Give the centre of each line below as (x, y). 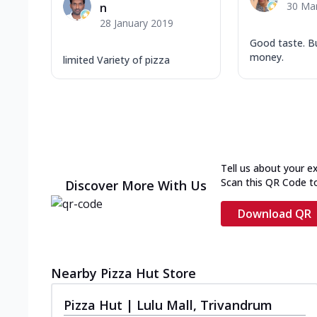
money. (267, 57)
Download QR (275, 213)
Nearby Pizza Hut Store (123, 273)
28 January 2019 (137, 23)
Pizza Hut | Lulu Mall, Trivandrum (168, 305)
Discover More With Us (136, 185)
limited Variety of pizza (116, 59)
